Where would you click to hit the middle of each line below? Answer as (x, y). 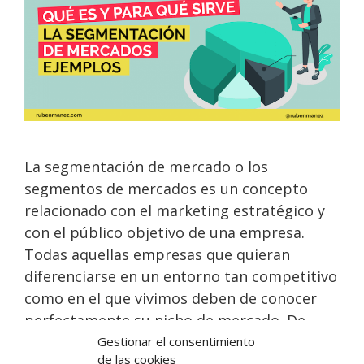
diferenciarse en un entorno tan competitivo (181, 276)
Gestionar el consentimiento (176, 341)
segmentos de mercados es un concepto (166, 188)
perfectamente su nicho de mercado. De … (173, 320)
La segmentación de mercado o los (146, 167)
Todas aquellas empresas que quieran (157, 254)
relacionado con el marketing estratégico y (175, 210)
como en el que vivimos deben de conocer (171, 298)
